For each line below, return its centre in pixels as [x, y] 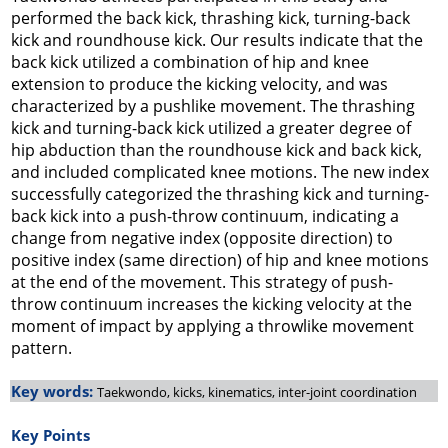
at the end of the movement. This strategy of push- [202, 282]
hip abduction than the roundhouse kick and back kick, [216, 150]
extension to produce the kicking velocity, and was [199, 84]
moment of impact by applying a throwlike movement [212, 326]
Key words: [54, 391]
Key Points [50, 435]
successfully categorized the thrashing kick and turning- [220, 194]
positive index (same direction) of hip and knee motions [220, 260]
